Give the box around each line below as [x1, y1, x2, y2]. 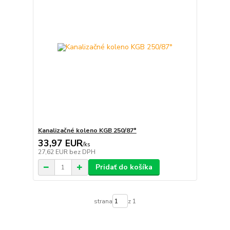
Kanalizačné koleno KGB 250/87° [37, 126, 137, 135]
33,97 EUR [37, 137, 83, 150]
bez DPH [69, 148, 95, 157]
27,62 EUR [37, 148, 69, 157]
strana [93, 197, 112, 205]
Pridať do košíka [95, 162, 152, 172]
